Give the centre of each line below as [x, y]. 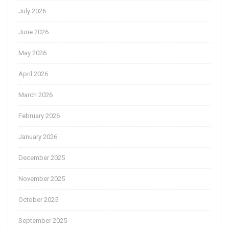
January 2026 [38, 137]
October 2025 [38, 200]
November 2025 [42, 179]
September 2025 [43, 221]
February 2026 [39, 116]
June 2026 [33, 32]
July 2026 [32, 11]
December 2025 [42, 158]
